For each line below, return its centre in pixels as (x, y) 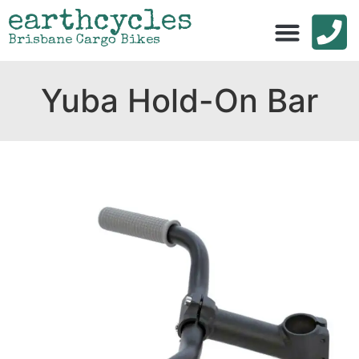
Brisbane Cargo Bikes (84, 40)
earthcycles (100, 23)
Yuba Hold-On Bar (179, 101)
